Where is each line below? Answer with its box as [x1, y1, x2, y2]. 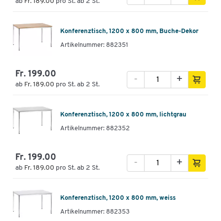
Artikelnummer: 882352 [60, 125, 130, 132]
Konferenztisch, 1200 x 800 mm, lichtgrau [60, 111, 186, 118]
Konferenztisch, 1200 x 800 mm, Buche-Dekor [60, 28, 198, 35]
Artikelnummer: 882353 [60, 208, 130, 215]
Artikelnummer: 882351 [60, 41, 128, 48]
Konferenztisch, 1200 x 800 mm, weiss [60, 194, 176, 201]
